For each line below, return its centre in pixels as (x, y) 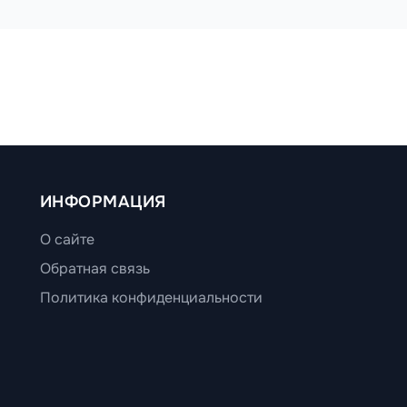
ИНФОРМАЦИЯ (103, 201)
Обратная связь (95, 268)
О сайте (67, 239)
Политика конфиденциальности (151, 297)
